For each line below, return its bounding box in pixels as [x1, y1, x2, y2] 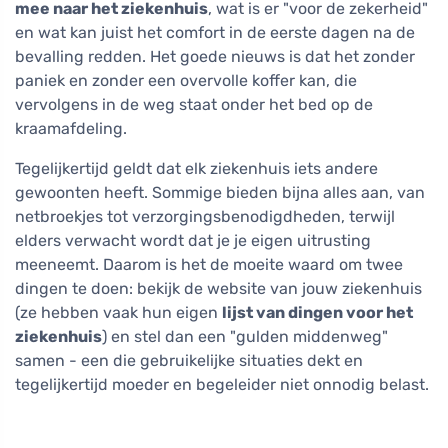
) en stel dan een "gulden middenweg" [102, 326, 388, 346]
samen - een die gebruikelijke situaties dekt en [15, 350, 363, 370]
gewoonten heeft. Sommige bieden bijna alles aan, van [15, 182, 425, 202]
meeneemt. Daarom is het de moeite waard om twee [15, 254, 403, 274]
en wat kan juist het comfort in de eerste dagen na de [15, 22, 415, 42]
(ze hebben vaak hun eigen [15, 302, 222, 322]
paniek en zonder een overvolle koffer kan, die [15, 70, 357, 90]
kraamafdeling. [15, 118, 127, 138]
